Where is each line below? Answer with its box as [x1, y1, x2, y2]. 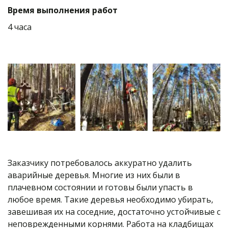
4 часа [7, 21, 32, 33]
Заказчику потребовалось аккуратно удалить [7, 157, 192, 168]
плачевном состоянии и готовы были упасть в [8, 181, 193, 193]
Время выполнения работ [8, 5, 118, 16]
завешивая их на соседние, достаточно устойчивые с [8, 206, 220, 217]
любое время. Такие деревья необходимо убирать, [8, 193, 213, 205]
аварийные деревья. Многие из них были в [8, 169, 180, 181]
